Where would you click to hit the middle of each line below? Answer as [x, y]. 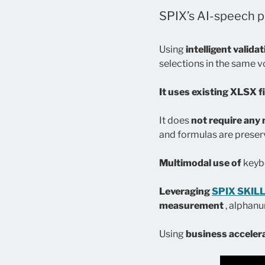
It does [175, 121]
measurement [191, 206]
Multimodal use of [200, 163]
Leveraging [185, 192]
